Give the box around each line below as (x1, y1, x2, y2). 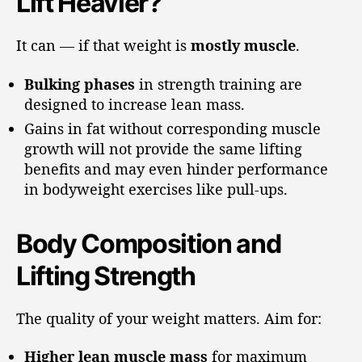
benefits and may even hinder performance (24, 158, 328, 179)
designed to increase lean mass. (24, 94, 245, 114)
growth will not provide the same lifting (24, 138, 302, 158)
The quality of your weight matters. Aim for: (16, 308, 322, 328)
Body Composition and (16, 227, 281, 259)
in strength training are (135, 74, 302, 94)
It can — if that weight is (16, 36, 191, 56)
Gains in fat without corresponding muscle (24, 118, 321, 138)
